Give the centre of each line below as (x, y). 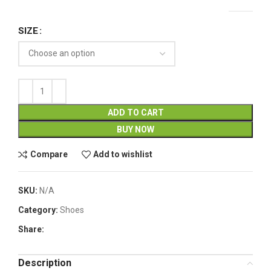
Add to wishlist (123, 155)
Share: (31, 229)
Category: (38, 210)
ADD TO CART (135, 112)
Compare (49, 155)
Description (45, 263)
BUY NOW (135, 129)
